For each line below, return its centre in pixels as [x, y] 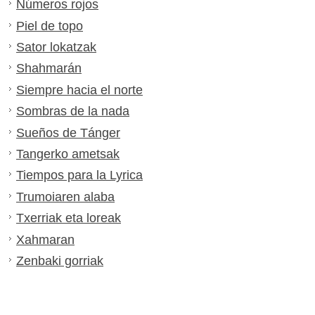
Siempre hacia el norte [79, 90]
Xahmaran [45, 239]
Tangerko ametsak [68, 154]
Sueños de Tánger [68, 133]
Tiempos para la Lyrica [79, 175]
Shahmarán [49, 69]
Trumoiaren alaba [65, 197]
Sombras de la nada [73, 111]
